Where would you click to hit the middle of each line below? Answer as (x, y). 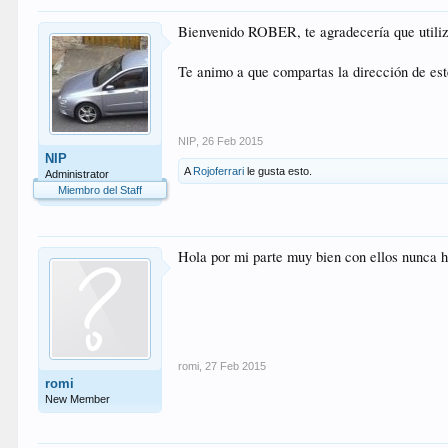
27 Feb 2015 (236, 366)
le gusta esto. (278, 171)
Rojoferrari (219, 171)
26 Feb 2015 (233, 141)
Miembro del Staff (100, 190)
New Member (78, 399)
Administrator (77, 174)
